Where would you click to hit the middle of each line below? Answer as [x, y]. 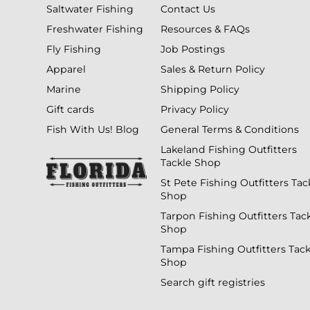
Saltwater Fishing [90, 9]
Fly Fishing [74, 49]
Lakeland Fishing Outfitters [229, 149]
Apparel [66, 69]
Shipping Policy [200, 89]
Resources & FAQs [206, 29]
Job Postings [193, 49]
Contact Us [188, 9]
